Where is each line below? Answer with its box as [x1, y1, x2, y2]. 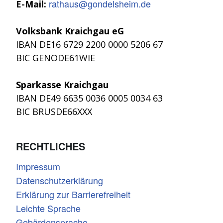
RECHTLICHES [16, 138, 85, 153]
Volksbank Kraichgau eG [16, 24, 124, 37]
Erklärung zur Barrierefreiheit [16, 187, 130, 201]
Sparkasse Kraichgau [16, 78, 109, 91]
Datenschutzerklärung [16, 173, 103, 187]
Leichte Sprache [16, 201, 81, 215]
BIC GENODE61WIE [16, 51, 95, 64]
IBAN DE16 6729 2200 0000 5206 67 [16, 38, 163, 50]
